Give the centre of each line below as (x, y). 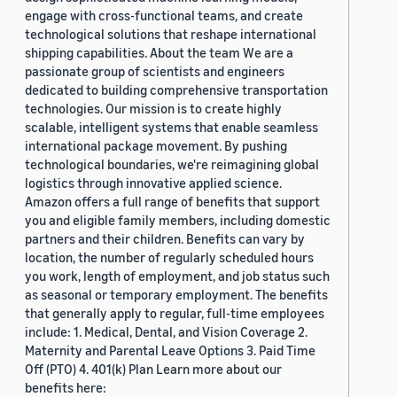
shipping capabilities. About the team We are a (159, 53)
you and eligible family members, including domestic (178, 220)
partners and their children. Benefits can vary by (165, 239)
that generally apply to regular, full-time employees (175, 313)
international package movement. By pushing (156, 146)
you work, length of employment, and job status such (177, 276)
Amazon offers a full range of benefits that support (172, 202)
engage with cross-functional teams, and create (164, 16)
